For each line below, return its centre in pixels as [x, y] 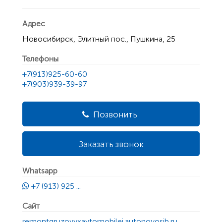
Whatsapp [40, 171]
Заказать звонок [111, 144]
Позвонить [114, 115]
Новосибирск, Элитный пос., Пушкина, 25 [99, 39]
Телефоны [40, 59]
